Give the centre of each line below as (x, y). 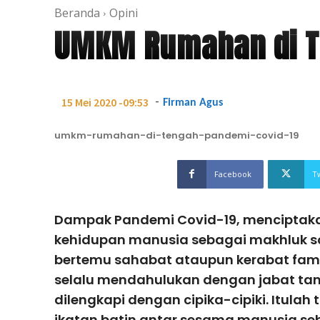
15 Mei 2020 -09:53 (105, 102)
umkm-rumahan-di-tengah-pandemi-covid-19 (177, 135)
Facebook (233, 174)
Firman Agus (193, 102)
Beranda (77, 12)
